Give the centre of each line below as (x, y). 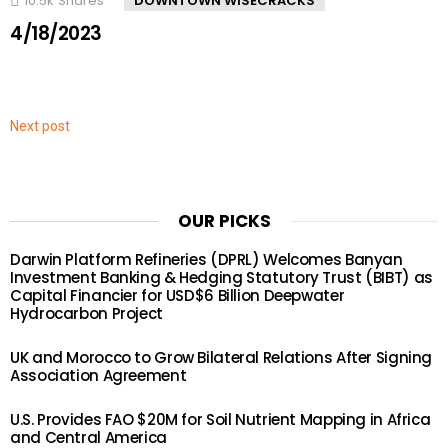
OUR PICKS (224, 220)
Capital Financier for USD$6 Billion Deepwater (177, 295)
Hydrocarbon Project (86, 313)
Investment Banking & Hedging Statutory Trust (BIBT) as (221, 277)
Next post (40, 125)
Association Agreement (98, 375)
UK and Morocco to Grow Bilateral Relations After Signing (221, 357)
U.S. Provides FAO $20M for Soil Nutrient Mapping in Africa (220, 419)
